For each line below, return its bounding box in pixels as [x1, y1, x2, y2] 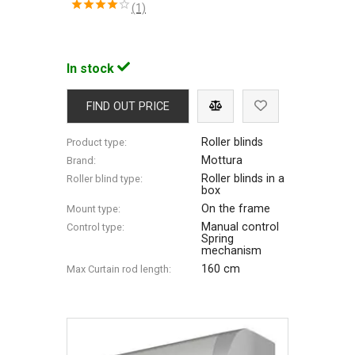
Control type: [67, 220, 125, 233]
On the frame [201, 201, 271, 216]
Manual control [201, 219, 280, 234]
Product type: [67, 136, 128, 148]
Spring [201, 231, 235, 246]
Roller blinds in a [201, 171, 285, 185]
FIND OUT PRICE [86, 99, 170, 113]
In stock [67, 60, 118, 76]
